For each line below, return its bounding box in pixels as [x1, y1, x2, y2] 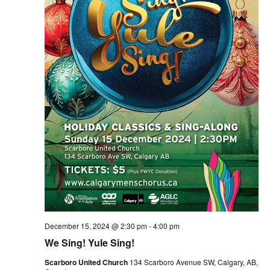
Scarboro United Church [44, 256, 130, 268]
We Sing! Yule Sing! [44, 235, 134, 250]
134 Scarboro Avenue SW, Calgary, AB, [129, 256, 258, 267]
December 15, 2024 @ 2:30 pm [44, 220, 147, 231]
